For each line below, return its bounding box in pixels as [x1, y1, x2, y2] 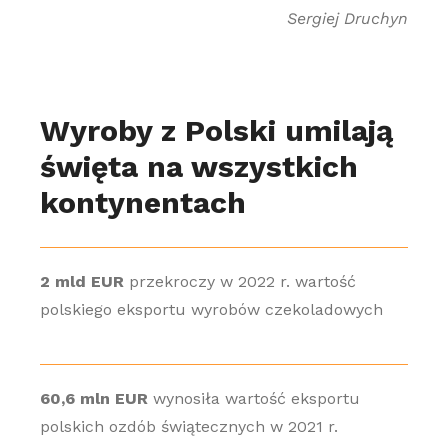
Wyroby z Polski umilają [39, 113, 393, 148]
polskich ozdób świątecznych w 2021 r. [39, 417, 338, 436]
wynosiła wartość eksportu [147, 389, 360, 408]
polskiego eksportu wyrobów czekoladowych [39, 300, 383, 319]
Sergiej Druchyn [287, 9, 409, 28]
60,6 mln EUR [39, 389, 148, 408]
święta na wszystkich [39, 149, 358, 184]
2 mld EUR [39, 272, 124, 291]
